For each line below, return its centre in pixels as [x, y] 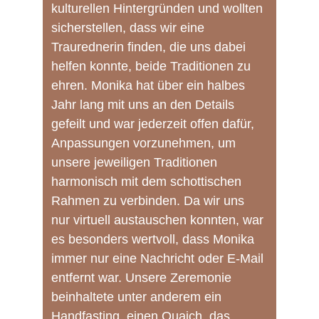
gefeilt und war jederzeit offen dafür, [155, 124]
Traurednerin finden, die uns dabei [150, 47]
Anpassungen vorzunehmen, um [145, 143]
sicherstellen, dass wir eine [130, 28]
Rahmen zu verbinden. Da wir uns [150, 201]
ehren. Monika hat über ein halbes [150, 85]
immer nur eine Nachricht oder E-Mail [159, 258]
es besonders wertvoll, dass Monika [155, 239]
